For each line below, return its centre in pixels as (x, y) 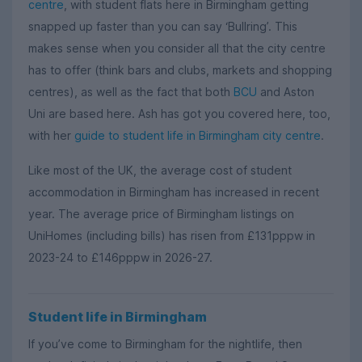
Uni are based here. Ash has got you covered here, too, (179, 114)
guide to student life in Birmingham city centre (198, 136)
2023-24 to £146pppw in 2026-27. (120, 257)
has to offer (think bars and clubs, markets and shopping (180, 70)
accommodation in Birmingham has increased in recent (174, 192)
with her (51, 136)
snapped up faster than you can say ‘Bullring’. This (163, 27)
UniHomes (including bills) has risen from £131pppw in (172, 235)
